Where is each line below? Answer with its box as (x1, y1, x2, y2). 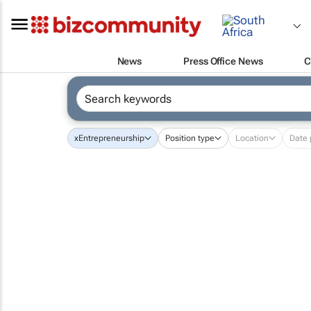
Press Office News (183, 55, 263, 67)
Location (235, 133, 269, 143)
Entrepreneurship (78, 133, 144, 143)
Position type (165, 133, 215, 143)
